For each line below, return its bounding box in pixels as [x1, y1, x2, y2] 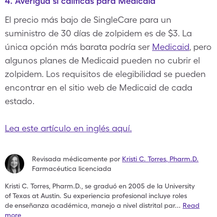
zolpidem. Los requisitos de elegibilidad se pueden [5, 69, 206, 79]
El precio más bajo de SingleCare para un [5, 15, 171, 25]
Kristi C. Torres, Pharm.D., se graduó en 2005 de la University [5, 182, 195, 190]
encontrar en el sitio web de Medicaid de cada [5, 82, 192, 93]
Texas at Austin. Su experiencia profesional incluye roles [13, 192, 187, 200]
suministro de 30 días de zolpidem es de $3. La [5, 28, 192, 38]
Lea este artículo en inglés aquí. [5, 123, 132, 133]
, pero [189, 42, 212, 52]
